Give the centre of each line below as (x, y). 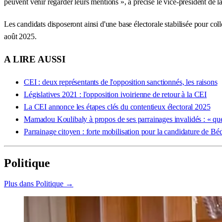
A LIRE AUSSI (35, 59)
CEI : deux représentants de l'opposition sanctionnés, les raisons (121, 82)
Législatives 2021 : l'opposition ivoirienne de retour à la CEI (115, 94)
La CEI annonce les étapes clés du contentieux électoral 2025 (117, 107)
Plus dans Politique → (39, 184)
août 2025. (20, 37)
